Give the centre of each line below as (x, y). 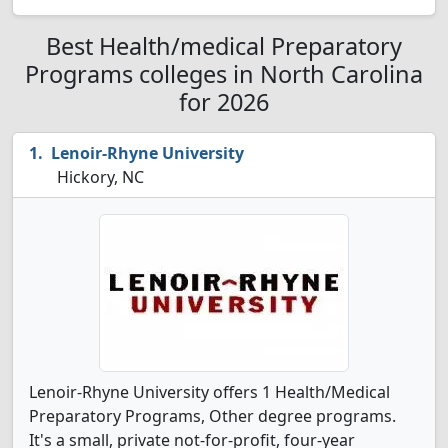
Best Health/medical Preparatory (224, 46)
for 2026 (224, 102)
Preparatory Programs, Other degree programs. (212, 416)
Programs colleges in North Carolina (224, 74)
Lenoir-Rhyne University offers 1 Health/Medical (209, 392)
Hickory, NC (98, 177)
